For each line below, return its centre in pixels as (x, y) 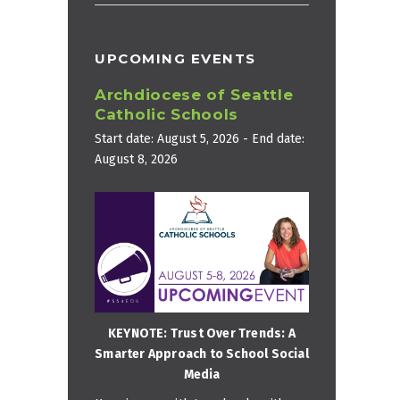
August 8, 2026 (136, 160)
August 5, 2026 (198, 139)
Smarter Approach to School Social (202, 354)
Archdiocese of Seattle (194, 95)
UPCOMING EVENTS (175, 59)
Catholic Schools (167, 115)
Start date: (126, 139)
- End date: (272, 139)
